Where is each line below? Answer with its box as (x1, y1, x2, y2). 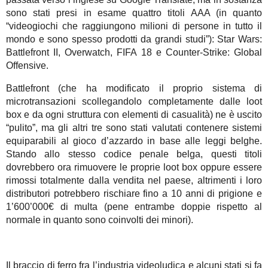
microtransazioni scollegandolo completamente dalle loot (6, 96, 262, 107)
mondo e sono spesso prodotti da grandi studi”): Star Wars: (6, 34, 262, 45)
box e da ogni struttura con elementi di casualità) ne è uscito (6, 109, 262, 120)
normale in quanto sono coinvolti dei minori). (6, 215, 193, 226)
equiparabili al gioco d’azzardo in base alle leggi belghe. (6, 136, 262, 147)
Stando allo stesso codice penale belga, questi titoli (6, 149, 262, 160)
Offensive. (6, 60, 48, 71)
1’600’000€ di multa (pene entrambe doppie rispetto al (6, 202, 262, 212)
